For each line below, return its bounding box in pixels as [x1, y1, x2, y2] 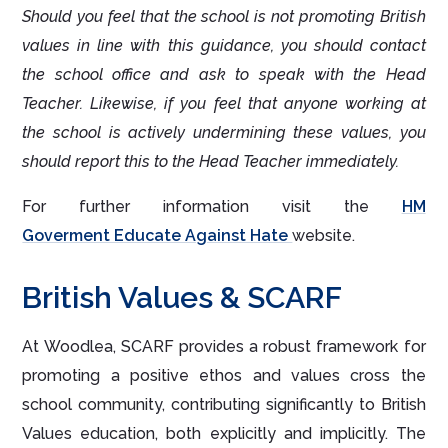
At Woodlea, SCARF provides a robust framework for [22, 337, 426, 357]
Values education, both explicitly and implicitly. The [22, 424, 426, 444]
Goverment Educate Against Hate [22, 226, 293, 246]
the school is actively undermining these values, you [22, 123, 426, 143]
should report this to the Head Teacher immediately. [22, 152, 400, 172]
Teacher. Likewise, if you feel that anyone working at [22, 94, 426, 114]
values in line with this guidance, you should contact [22, 36, 426, 56]
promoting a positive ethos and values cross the [22, 366, 426, 386]
